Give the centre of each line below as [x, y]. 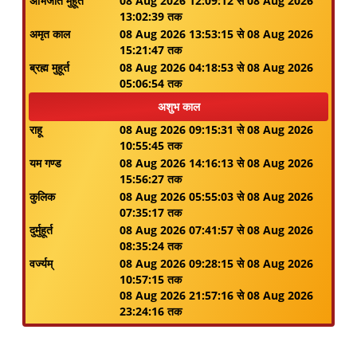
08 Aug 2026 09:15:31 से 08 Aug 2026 [216, 129]
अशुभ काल [178, 106]
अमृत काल [50, 34]
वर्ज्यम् [41, 263]
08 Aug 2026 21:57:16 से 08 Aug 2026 [216, 295]
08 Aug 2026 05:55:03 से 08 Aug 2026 [216, 196]
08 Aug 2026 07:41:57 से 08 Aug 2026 [216, 230]
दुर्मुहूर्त [41, 230]
